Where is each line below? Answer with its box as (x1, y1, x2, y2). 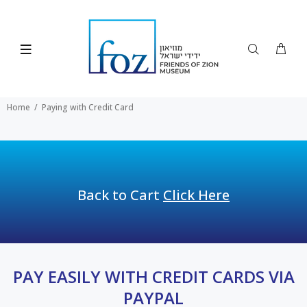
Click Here (163, 186, 230, 204)
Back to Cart (77, 186, 163, 204)
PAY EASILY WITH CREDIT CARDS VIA (12, 265, 295, 288)
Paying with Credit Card (42, 101, 134, 113)
